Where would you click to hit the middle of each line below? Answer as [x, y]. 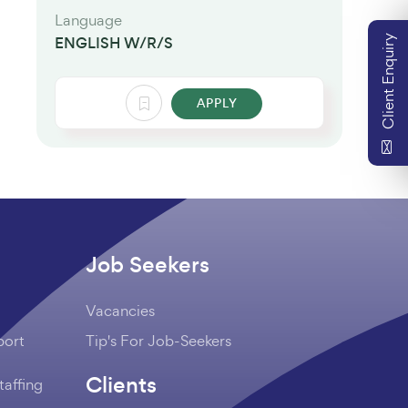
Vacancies [120, 311]
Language [88, 20]
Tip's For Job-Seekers [158, 341]
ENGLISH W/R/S [114, 43]
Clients [121, 385]
